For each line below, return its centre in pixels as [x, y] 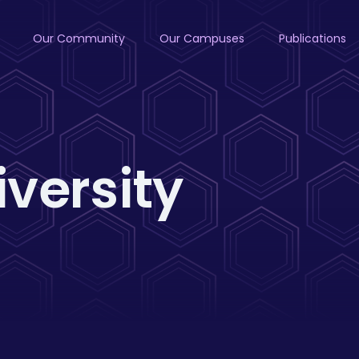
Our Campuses [202, 38]
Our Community [79, 38]
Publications [312, 38]
